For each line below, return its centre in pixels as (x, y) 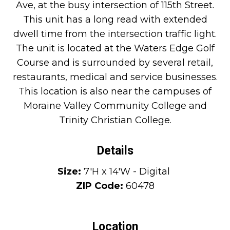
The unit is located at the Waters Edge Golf (115, 48)
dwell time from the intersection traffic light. (115, 34)
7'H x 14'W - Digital (128, 171)
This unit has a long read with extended (115, 19)
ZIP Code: (99, 186)
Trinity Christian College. (115, 120)
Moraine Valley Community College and (115, 106)
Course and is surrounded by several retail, (115, 62)
